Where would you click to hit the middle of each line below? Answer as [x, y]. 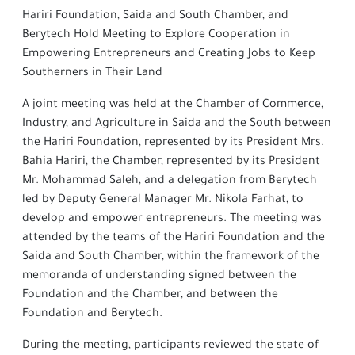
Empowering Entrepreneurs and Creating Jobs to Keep [169, 55]
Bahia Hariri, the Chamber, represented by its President [171, 162]
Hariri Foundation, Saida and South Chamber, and [155, 17]
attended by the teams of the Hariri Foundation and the [174, 239]
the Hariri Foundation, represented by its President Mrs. [173, 143]
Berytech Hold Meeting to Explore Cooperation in [156, 36]
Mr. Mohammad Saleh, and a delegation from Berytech [170, 181]
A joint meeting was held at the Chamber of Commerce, [173, 105]
